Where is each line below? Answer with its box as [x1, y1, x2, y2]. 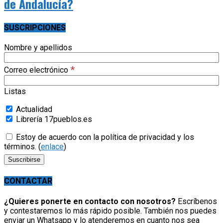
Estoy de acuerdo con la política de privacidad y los [14, 132, 194, 142]
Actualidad [14, 105, 52, 114]
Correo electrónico [4, 65, 70, 75]
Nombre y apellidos [4, 43, 72, 53]
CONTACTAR [4, 176, 52, 186]
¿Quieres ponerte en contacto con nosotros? [4, 196, 176, 206]
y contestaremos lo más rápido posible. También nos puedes [4, 206, 217, 216]
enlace [41, 142, 64, 152]
